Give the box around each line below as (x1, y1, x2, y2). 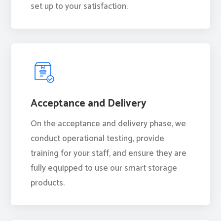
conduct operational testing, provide (31, 131, 165, 146)
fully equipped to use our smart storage (31, 161, 178, 175)
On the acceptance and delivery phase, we (31, 116, 186, 131)
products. (31, 176, 65, 190)
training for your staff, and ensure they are (31, 146, 187, 160)
